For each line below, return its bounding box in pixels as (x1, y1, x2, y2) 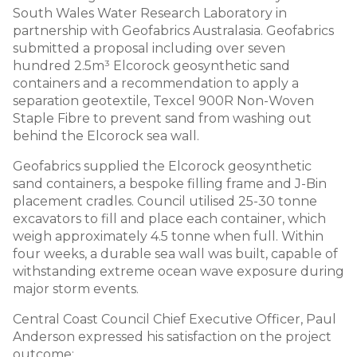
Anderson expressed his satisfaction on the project (13, 329, 331, 345)
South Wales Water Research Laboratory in (13, 6, 287, 22)
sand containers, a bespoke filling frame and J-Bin (13, 176, 327, 192)
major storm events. (13, 281, 139, 297)
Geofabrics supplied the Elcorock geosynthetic (13, 159, 312, 175)
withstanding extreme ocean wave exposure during (13, 264, 344, 280)
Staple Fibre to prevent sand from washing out (13, 111, 312, 127)
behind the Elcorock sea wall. (13, 128, 199, 144)
